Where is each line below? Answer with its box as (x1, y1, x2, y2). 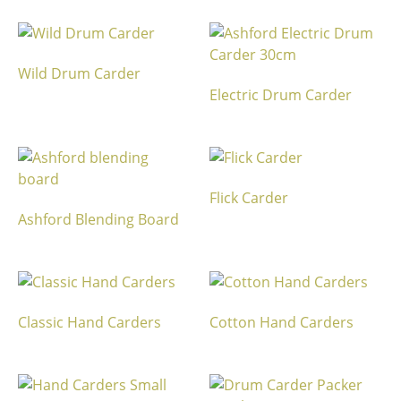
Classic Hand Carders (18, 312, 161, 332)
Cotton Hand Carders (209, 312, 354, 332)
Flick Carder (209, 188, 288, 208)
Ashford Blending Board (18, 209, 179, 229)
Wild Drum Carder (18, 64, 141, 83)
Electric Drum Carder (209, 85, 352, 105)
